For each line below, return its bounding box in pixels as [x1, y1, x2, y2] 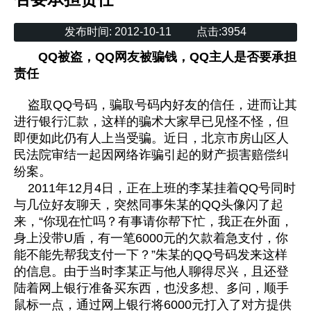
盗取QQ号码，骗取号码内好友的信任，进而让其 [14, 98, 297, 112]
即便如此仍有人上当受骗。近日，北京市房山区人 [14, 131, 289, 146]
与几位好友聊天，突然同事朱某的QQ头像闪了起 [14, 198, 283, 212]
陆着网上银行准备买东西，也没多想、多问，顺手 [14, 281, 289, 296]
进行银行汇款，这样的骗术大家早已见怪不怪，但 [14, 115, 289, 129]
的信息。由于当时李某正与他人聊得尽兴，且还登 [14, 264, 289, 279]
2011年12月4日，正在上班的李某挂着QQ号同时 [14, 181, 296, 196]
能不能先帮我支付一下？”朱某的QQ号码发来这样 [14, 248, 287, 262]
